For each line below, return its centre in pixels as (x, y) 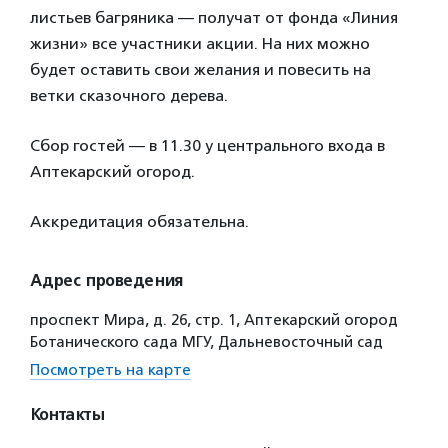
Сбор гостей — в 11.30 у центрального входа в (207, 145)
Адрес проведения (106, 281)
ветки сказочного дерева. (129, 95)
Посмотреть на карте (110, 370)
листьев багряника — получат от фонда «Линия (214, 17)
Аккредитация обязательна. (139, 221)
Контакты (67, 415)
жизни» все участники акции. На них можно (200, 43)
